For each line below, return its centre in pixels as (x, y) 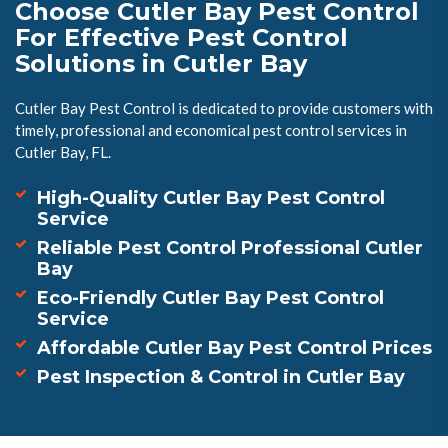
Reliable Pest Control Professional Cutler (230, 248)
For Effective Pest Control (181, 38)
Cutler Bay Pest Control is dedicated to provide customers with (224, 108)
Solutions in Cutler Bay (161, 64)
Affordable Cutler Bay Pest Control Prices (234, 348)
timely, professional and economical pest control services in (211, 130)
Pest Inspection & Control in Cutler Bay (221, 377)
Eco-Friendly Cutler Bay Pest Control (210, 298)
